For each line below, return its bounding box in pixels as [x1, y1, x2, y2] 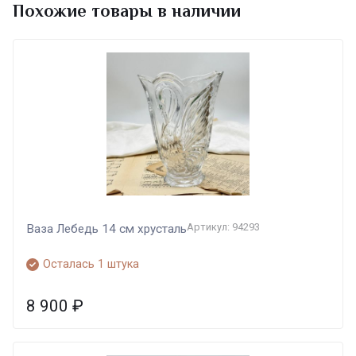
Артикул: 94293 [187, 221, 260, 234]
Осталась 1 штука [43, 257, 139, 272]
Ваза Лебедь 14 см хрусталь [26, 222, 187, 237]
